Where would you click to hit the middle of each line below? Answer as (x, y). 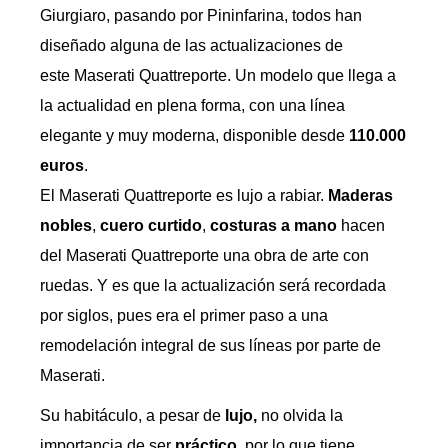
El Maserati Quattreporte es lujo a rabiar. (184, 195)
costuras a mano (271, 225)
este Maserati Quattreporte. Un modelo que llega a (218, 75)
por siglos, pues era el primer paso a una (184, 315)
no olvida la (300, 415)
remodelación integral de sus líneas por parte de (210, 345)
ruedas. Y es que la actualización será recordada (213, 285)
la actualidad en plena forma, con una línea (192, 105)
